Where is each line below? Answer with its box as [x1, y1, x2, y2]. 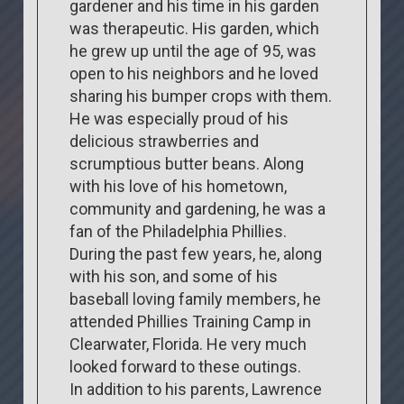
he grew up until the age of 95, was [69, 41, 317, 60]
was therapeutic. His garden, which [69, 18, 320, 38]
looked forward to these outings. [69, 356, 302, 376]
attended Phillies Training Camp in [69, 311, 312, 331]
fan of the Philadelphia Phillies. [69, 221, 288, 241]
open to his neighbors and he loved [69, 63, 319, 83]
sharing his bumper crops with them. [69, 86, 333, 106]
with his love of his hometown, [69, 176, 288, 196]
